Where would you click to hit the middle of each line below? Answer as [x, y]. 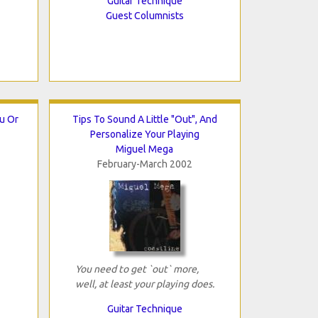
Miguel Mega [144, 149]
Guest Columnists [144, 15]
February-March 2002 [144, 164]
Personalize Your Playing [144, 134]
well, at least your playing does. [144, 284]
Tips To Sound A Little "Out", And [144, 119]
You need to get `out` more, [137, 269]
